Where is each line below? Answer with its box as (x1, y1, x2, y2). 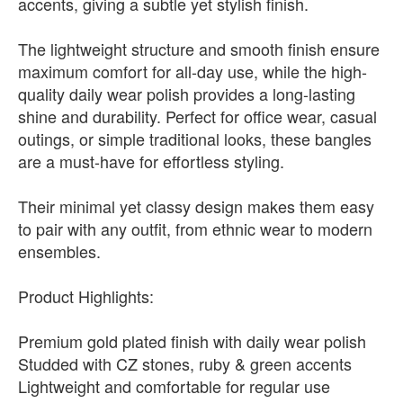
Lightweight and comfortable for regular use (18, 374, 330, 398)
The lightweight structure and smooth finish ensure (18, 37, 380, 60)
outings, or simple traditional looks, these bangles (18, 127, 372, 150)
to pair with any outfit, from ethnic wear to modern (18, 217, 372, 240)
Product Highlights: (18, 284, 154, 308)
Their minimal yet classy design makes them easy (18, 194, 374, 218)
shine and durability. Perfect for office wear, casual (18, 104, 377, 128)
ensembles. (18, 239, 101, 263)
